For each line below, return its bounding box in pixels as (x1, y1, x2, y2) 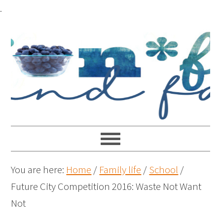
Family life (99, 163, 142, 176)
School (149, 163, 179, 176)
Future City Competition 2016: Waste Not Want (11, 180, 202, 193)
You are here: (11, 163, 67, 176)
